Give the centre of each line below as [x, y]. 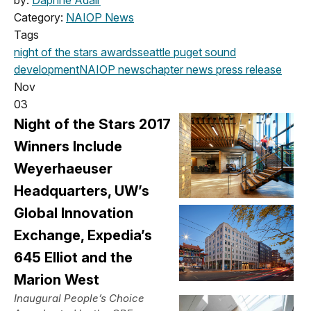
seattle [154, 52]
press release [247, 69]
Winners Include [68, 146]
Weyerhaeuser [63, 168]
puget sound [203, 52]
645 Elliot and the [73, 257]
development [47, 69]
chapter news [179, 69]
